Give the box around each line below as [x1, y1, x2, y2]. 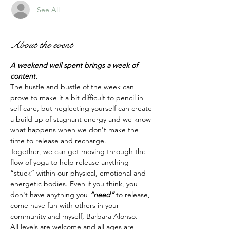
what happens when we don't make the [10, 125, 141, 135]
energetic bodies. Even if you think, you [10, 179, 140, 188]
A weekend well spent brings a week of [10, 61, 140, 70]
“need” [90, 190, 116, 199]
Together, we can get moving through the [10, 147, 148, 156]
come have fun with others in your [10, 201, 121, 210]
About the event [10, 39, 73, 51]
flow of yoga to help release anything [10, 158, 131, 167]
